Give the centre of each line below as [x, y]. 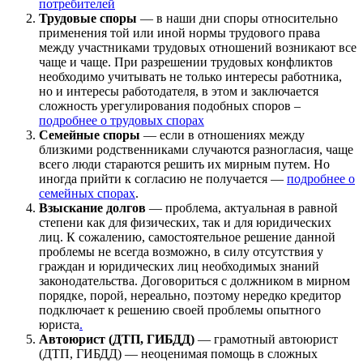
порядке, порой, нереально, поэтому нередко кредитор [190, 295]
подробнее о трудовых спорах [122, 120]
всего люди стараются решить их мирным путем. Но [184, 164]
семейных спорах [87, 193]
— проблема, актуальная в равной [242, 207]
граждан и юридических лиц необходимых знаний [179, 266]
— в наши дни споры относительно [237, 18]
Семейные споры [90, 135]
